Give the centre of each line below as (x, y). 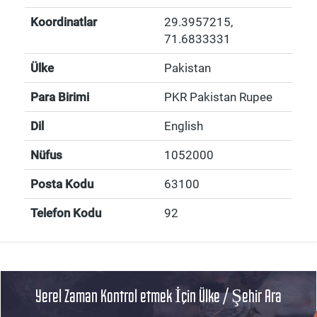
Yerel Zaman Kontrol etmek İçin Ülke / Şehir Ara (158, 296)
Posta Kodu (62, 184)
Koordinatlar (64, 22)
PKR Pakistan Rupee (218, 97)
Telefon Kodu (66, 213)
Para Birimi (60, 97)
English (184, 126)
